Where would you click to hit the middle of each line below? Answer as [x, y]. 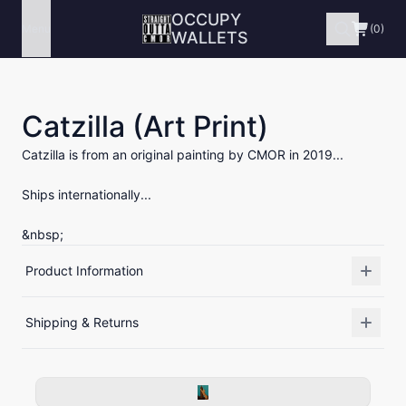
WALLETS [210, 37]
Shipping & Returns [82, 322]
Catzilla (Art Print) [145, 126]
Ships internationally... [87, 194]
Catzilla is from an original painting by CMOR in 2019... [183, 155]
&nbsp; [43, 234]
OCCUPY [207, 19]
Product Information [84, 271]
